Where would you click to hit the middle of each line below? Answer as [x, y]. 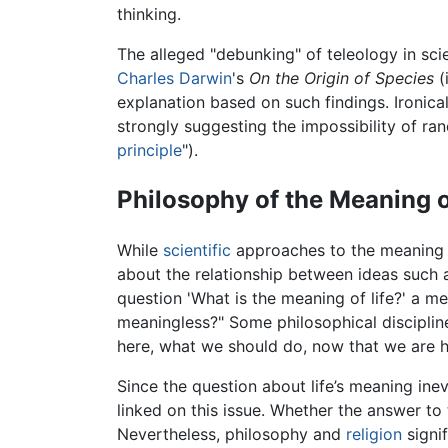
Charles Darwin [174, 78]
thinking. [149, 14]
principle [149, 150]
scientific [197, 250]
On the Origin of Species [341, 78]
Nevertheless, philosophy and [231, 434]
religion [374, 434]
